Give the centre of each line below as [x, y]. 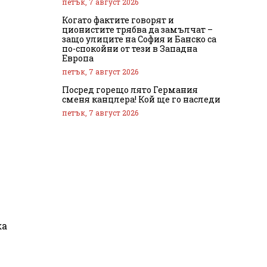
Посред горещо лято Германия [130, 89]
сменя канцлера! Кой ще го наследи [141, 99]
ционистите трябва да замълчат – [137, 29]
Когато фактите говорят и [118, 20]
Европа [78, 58]
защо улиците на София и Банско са [139, 39]
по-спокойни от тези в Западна [130, 48]
